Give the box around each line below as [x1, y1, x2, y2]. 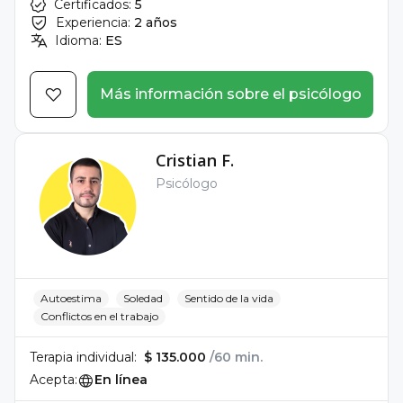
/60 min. [210, 349, 263, 365]
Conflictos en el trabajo [40, 309, 158, 323]
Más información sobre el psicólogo [99, 85, 362, 103]
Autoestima [40, 291, 102, 305]
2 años [134, 14, 177, 31]
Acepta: [30, 372, 77, 388]
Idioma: [55, 32, 102, 49]
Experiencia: [56, 14, 130, 31]
